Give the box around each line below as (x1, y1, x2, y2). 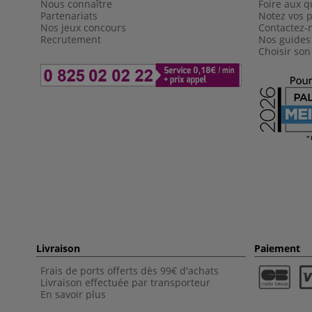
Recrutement (40, 32, 104, 46)
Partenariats (40, 8, 97, 22)
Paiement (254, 241, 300, 255)
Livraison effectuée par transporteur (40, 275, 210, 289)
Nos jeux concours (40, 20, 126, 34)
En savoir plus (40, 287, 106, 301)
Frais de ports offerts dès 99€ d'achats (40, 263, 219, 277)
